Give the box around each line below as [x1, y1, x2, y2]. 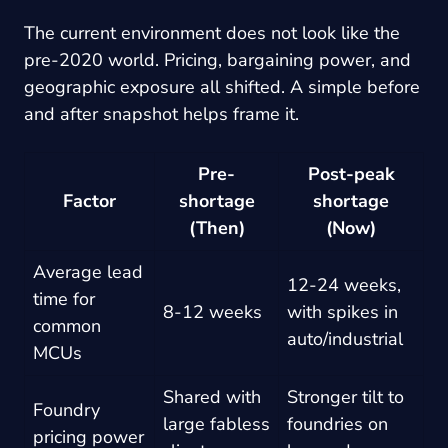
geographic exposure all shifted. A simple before [24, 74, 420, 99]
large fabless [163, 411, 270, 436]
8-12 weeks [163, 299, 262, 324]
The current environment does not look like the [24, 20, 400, 45]
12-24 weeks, [287, 272, 401, 297]
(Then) [188, 215, 245, 240]
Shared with [163, 384, 261, 409]
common [33, 313, 101, 338]
